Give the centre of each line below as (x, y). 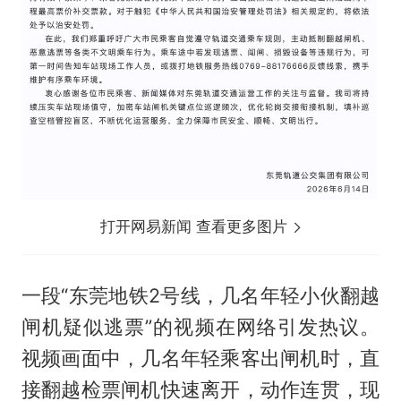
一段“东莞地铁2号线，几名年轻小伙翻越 (200, 296)
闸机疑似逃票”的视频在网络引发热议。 (200, 327)
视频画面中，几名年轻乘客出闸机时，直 (200, 358)
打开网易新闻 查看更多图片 (196, 226)
